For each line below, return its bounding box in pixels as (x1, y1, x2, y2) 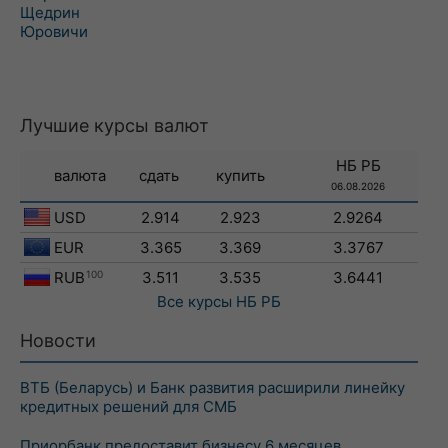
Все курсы (157, 292, 232, 311)
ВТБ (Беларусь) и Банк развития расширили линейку (20, 378, 405, 397)
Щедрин (20, 3, 80, 22)
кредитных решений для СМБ (20, 397, 237, 416)
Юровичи (20, 22, 88, 41)
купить (215, 166, 265, 185)
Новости (20, 330, 96, 351)
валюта (53, 166, 106, 185)
